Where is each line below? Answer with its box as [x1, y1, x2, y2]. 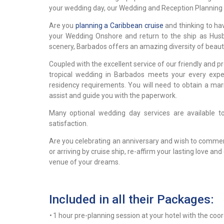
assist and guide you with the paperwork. [48, 91, 177, 99]
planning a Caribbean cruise [75, 21, 163, 29]
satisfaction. [48, 119, 88, 127]
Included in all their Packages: [48, 191, 213, 206]
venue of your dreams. [48, 157, 120, 166]
